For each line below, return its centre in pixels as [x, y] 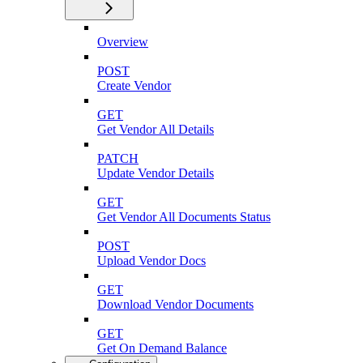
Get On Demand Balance [162, 348]
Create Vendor [134, 85]
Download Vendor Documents [175, 304]
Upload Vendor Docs [152, 260]
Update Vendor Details [156, 173]
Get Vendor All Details [156, 129]
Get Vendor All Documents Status [184, 216]
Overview [123, 41]
